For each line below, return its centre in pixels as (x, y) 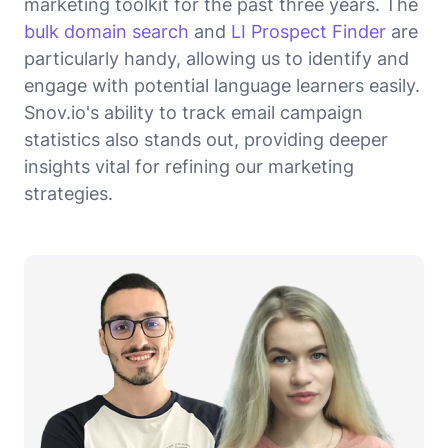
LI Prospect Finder (308, 31)
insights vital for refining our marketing (189, 166)
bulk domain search (106, 31)
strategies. (68, 193)
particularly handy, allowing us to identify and (216, 58)
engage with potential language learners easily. (222, 85)
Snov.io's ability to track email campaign (193, 112)
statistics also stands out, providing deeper (206, 139)
